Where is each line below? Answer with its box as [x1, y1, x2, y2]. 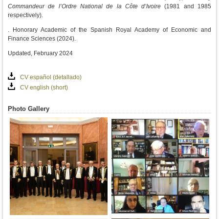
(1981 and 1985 [161, 2, 212, 10]
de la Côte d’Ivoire [106, 2, 161, 10]
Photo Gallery [8, 105, 49, 112]
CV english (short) [20, 84, 68, 91]
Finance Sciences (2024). [8, 35, 76, 42]
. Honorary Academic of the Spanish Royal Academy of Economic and [8, 26, 211, 33]
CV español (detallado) [20, 73, 82, 81]
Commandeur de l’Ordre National [8, 2, 103, 10]
